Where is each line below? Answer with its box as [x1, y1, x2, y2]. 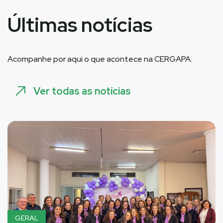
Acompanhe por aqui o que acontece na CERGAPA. [7, 54, 192, 65]
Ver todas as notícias [33, 85, 131, 98]
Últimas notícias [7, 11, 152, 38]
